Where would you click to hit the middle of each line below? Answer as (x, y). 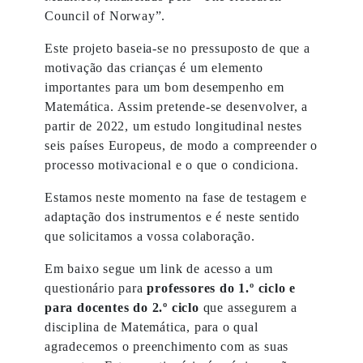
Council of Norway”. (105, 16)
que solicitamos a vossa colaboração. (150, 236)
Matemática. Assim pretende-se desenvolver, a (177, 107)
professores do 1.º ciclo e (222, 288)
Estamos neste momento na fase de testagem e (176, 197)
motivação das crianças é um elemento (154, 68)
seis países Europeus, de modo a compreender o (181, 145)
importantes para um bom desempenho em (164, 87)
